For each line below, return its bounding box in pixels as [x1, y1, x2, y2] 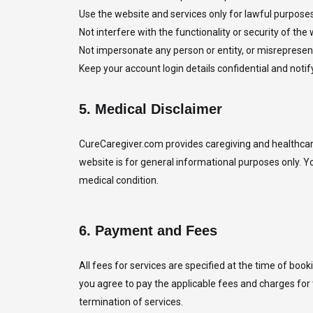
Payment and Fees [94, 223, 217, 238]
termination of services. [78, 296, 183, 307]
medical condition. [78, 175, 159, 186]
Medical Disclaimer [94, 101, 222, 117]
